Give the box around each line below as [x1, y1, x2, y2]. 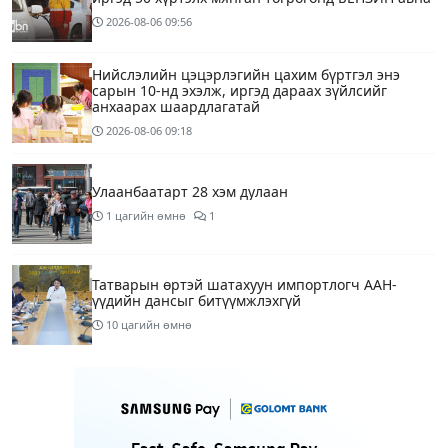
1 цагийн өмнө [106, 208, 186, 224]
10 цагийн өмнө [106, 317, 192, 333]
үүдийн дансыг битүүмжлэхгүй [92, 291, 301, 311]
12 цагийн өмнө [106, 418, 192, 434]
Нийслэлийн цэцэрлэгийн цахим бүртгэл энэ [92, 65, 400, 85]
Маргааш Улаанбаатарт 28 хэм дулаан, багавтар [92, 376, 427, 396]
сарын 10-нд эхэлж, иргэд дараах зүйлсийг [92, 81, 387, 101]
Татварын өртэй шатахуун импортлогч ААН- [92, 275, 397, 295]
